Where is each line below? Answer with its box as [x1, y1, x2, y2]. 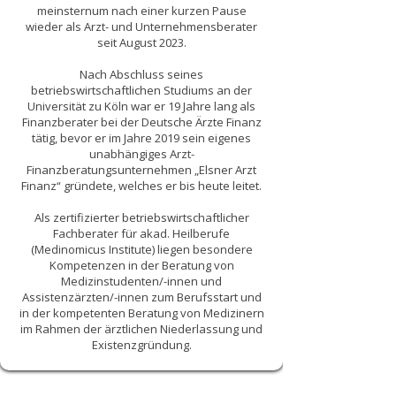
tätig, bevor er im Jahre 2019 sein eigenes [32, 130, 251, 146]
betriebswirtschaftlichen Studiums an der [31, 82, 252, 98]
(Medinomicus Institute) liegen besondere [30, 241, 253, 257]
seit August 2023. [96, 34, 187, 50]
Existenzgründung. [91, 337, 192, 353]
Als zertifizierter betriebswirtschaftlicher [34, 209, 249, 225]
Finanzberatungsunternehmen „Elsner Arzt [27, 162, 256, 178]
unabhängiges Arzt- [88, 146, 194, 162]
